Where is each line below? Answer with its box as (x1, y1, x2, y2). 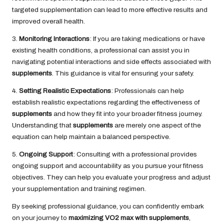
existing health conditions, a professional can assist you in (12, 46, 189, 54)
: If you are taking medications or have (89, 35, 205, 43)
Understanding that (12, 121, 73, 129)
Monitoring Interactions (19, 35, 89, 43)
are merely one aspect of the (113, 121, 201, 129)
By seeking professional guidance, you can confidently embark (12, 202, 204, 210)
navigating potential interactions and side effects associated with (12, 58, 211, 66)
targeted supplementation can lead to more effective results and (12, 6, 207, 14)
